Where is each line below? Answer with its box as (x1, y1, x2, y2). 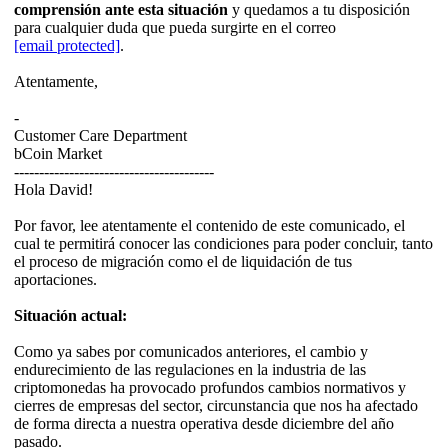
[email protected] (14, 37, 120, 55)
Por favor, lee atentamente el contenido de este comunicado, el (14, 217, 405, 235)
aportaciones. (14, 271, 97, 289)
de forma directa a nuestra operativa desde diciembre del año (14, 415, 394, 433)
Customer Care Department (14, 127, 187, 145)
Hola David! (14, 181, 93, 199)
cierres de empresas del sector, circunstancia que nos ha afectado (14, 397, 418, 415)
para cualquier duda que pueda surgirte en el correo (14, 19, 336, 37)
